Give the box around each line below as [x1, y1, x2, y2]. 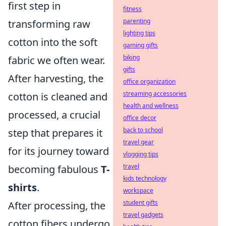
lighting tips [123, 29, 155, 37]
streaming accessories [123, 89, 187, 98]
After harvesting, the [8, 71, 103, 85]
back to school [123, 126, 163, 134]
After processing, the [8, 198, 105, 212]
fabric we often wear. [8, 53, 105, 67]
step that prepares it [8, 126, 102, 140]
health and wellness [123, 101, 179, 110]
